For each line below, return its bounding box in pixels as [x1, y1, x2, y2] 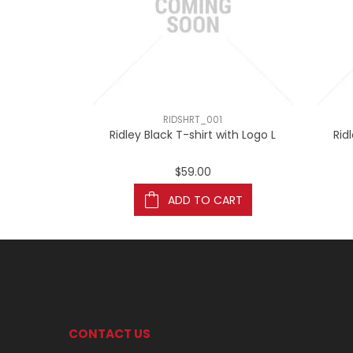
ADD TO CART [167, 191, 243, 208]
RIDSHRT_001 [163, 113, 222, 126]
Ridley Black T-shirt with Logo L [110, 127, 276, 143]
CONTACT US [69, 325, 150, 342]
